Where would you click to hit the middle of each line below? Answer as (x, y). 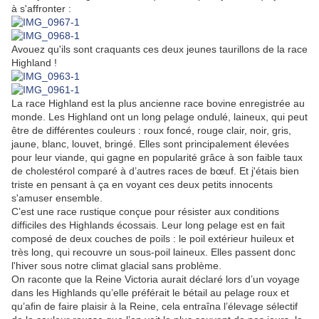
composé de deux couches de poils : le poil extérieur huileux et (153, 239)
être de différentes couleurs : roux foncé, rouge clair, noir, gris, (151, 131)
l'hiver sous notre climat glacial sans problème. (116, 266)
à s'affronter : (41, 9)
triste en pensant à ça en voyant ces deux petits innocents (142, 185)
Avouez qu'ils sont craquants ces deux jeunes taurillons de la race (159, 49)
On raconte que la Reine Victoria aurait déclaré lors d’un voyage (156, 279)
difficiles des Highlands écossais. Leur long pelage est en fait (148, 225)
